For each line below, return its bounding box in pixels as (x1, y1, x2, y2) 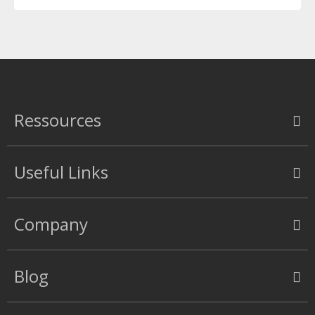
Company (14, 212, 88, 236)
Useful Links (14, 160, 108, 184)
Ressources (14, 108, 101, 132)
